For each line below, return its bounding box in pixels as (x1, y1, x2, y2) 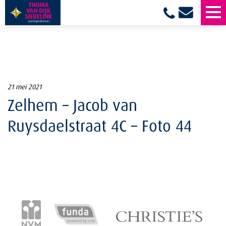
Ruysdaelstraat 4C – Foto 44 (8, 116, 192, 136)
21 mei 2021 (8, 82, 41, 91)
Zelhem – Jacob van (8, 95, 137, 115)
